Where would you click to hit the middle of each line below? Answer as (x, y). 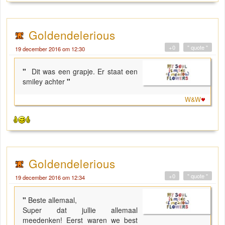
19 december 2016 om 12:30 (50, 48)
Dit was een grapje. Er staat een (83, 71)
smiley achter (44, 81)
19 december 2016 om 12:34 (50, 177)
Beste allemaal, (51, 200)
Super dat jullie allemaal (80, 210)
